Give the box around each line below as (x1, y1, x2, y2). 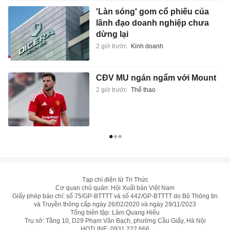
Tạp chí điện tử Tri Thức (82, 176, 148, 184)
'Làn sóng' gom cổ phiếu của (95, 7, 209, 16)
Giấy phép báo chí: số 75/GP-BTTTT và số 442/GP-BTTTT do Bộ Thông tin (12, 193, 218, 200)
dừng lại (95, 30, 128, 39)
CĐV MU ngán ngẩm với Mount (95, 73, 216, 82)
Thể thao (130, 86, 156, 93)
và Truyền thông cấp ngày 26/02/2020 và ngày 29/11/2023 (34, 201, 196, 208)
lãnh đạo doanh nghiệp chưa (95, 18, 209, 28)
